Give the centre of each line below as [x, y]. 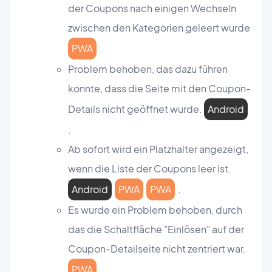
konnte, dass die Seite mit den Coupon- [159, 89]
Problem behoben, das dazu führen [148, 69]
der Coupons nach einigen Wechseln [152, 8]
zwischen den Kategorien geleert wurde [159, 28]
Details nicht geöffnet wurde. [136, 109]
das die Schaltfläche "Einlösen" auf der [156, 229]
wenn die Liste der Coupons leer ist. [150, 169]
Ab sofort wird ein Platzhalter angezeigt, [158, 149]
